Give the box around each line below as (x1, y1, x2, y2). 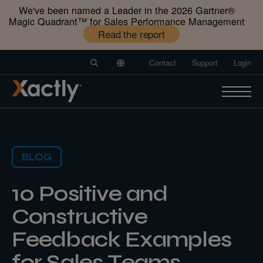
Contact (149, 57, 176, 69)
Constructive (12, 203, 148, 230)
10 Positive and (12, 180, 168, 207)
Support (191, 57, 218, 69)
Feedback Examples (12, 225, 231, 252)
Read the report (98, 26, 165, 41)
